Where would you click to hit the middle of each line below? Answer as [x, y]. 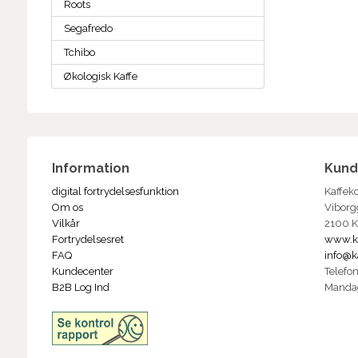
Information [90, 169]
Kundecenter [82, 272]
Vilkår [66, 224]
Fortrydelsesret [88, 240]
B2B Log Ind [80, 288]
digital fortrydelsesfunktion [115, 192]
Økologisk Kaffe [100, 77]
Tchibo [79, 53]
